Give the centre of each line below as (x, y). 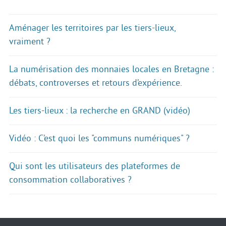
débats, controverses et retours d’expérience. (96, 83)
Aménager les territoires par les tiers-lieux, (92, 28)
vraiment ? (30, 42)
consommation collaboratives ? (70, 180)
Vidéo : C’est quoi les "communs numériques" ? (99, 138)
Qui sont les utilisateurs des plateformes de (95, 166)
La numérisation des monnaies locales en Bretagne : (111, 69)
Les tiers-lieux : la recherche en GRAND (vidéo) (100, 111)
